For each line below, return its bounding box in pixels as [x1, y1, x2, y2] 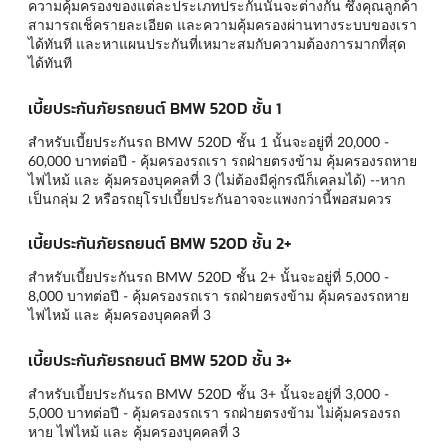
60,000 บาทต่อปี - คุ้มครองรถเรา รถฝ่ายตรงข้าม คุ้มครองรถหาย [28, 151, 417, 169]
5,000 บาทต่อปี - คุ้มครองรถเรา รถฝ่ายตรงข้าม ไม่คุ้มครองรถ [28, 404, 400, 422]
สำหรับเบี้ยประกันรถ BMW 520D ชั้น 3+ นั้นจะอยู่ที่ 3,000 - [28, 385, 389, 403]
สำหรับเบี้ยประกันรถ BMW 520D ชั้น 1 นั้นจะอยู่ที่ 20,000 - [28, 132, 389, 150]
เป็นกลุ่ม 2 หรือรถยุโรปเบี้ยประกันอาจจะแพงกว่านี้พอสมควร [28, 189, 392, 207]
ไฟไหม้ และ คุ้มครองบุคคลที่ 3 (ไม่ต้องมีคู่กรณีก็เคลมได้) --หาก [28, 170, 405, 188]
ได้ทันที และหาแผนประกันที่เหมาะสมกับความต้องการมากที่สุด [28, 34, 406, 52]
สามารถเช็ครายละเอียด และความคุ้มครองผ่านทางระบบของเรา [28, 15, 417, 33]
